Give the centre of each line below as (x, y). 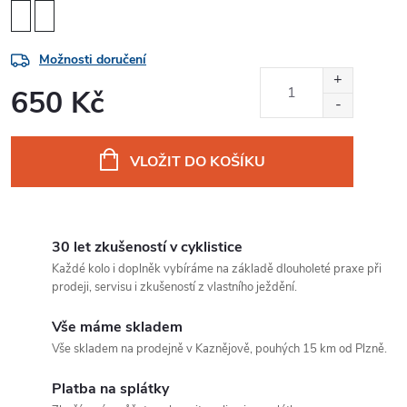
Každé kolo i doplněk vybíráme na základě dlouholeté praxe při (217, 269)
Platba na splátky (110, 389)
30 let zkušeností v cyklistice (147, 248)
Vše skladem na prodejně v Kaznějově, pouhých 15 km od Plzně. (219, 349)
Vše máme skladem (117, 328)
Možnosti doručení (93, 60)
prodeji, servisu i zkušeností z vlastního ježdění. (174, 288)
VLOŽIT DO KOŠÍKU (197, 162)
